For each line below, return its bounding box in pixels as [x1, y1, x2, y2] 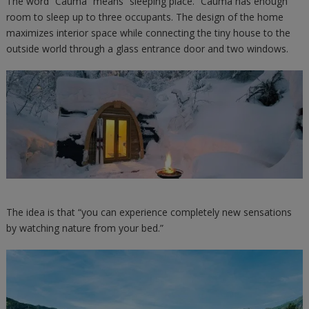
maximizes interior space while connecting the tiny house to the [6, 26, 290, 39]
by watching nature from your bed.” [6, 221, 163, 235]
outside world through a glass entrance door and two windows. [6, 41, 288, 55]
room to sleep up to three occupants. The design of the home [6, 10, 283, 23]
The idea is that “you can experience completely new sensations [6, 205, 292, 219]
